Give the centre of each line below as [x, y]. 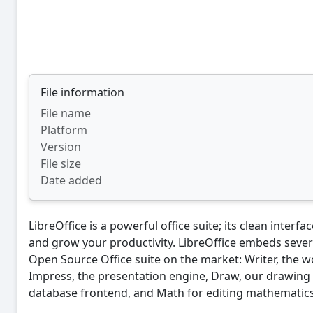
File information [82, 92]
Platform [64, 130]
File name [66, 113]
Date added [71, 180]
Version [61, 147]
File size [61, 163]
